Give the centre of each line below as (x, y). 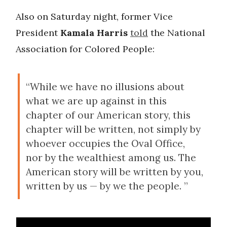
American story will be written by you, (115, 172)
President (38, 33)
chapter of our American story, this (108, 115)
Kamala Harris (95, 33)
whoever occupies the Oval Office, (105, 144)
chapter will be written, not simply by (113, 129)
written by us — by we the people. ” (107, 186)
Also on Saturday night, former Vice (94, 17)
